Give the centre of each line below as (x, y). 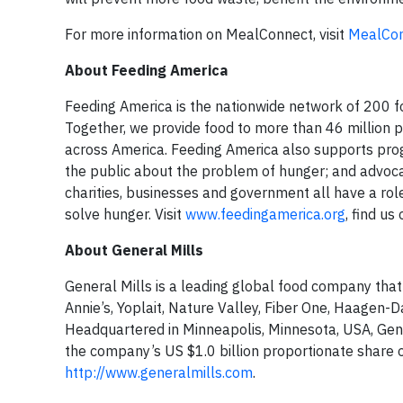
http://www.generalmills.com (159, 372)
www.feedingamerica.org (265, 214)
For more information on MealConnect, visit (206, 34)
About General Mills (134, 250)
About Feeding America (146, 70)
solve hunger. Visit (125, 214)
